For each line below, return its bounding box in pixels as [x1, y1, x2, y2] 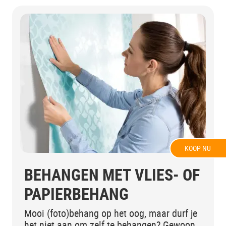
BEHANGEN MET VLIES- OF [24, 163, 200, 185]
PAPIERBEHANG [24, 182, 129, 204]
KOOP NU [185, 143, 211, 153]
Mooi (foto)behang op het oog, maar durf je [24, 206, 197, 220]
